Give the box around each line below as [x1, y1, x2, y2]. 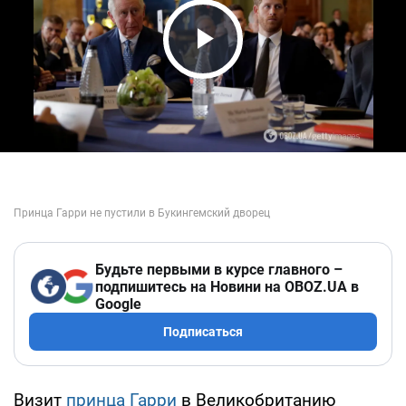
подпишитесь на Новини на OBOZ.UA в [95, 277, 359, 295]
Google [95, 295, 141, 313]
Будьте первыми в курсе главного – [95, 260, 343, 278]
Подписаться [163, 324, 243, 339]
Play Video [169, 53, 339, 92]
